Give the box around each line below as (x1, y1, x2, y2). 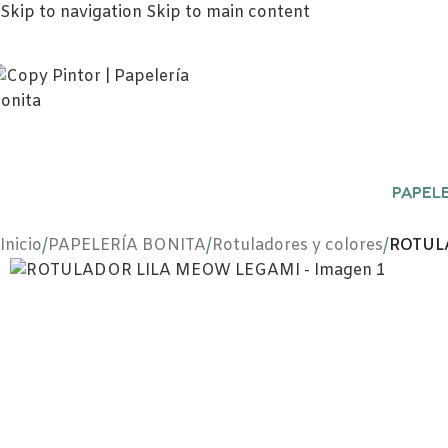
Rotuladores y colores (212, 235, 383, 256)
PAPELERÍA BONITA (48, 235, 206, 256)
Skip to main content (146, 2, 310, 23)
